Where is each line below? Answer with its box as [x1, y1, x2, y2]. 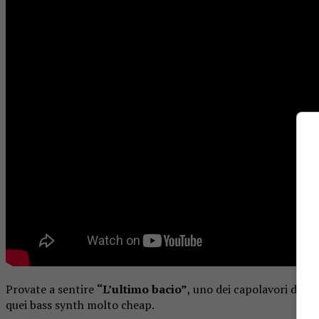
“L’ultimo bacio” [97, 281, 187, 297]
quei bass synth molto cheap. [6, 296, 155, 313]
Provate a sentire [6, 281, 97, 297]
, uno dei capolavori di [187, 281, 303, 297]
